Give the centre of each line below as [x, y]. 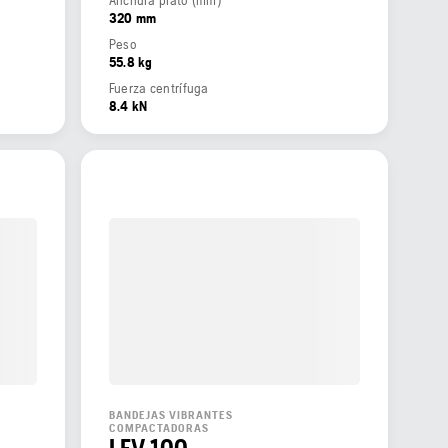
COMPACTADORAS [158, 428]
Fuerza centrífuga [158, 87]
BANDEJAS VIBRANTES [170, 415]
